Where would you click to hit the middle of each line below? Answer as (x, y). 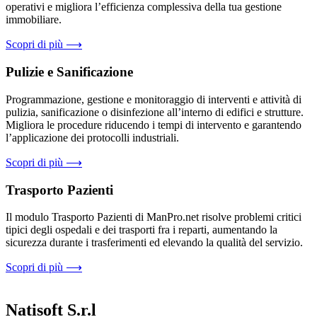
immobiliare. (34, 20)
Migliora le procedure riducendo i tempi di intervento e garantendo (154, 125)
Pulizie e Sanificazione (69, 72)
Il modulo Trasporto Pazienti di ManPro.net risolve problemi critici (154, 217)
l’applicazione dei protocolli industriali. (92, 137)
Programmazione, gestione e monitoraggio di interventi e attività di (154, 99)
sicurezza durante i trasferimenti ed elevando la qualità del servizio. (154, 243)
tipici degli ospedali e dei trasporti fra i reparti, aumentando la (142, 230)
